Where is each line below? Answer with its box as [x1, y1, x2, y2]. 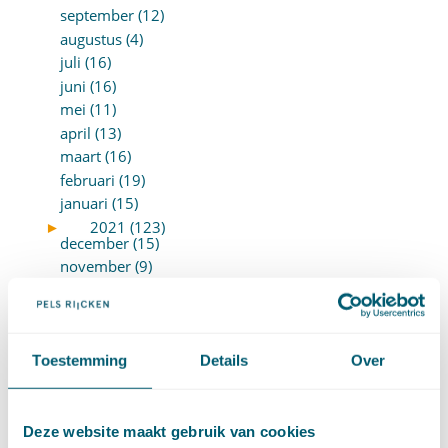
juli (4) [59, 350, 102, 371]
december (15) [59, 232, 159, 253]
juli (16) [59, 52, 111, 73]
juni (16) [59, 75, 116, 96]
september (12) [59, 5, 164, 26]
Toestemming [32, 351, 128, 369]
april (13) [59, 122, 121, 143]
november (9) [59, 256, 152, 277]
